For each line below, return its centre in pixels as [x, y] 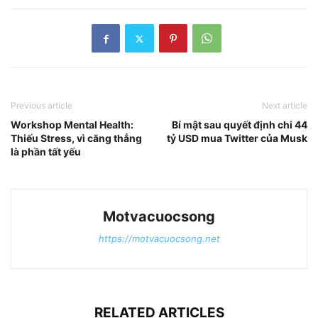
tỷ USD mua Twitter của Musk [237, 138]
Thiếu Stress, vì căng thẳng [76, 138]
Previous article [42, 106]
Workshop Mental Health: [72, 125]
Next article [285, 106]
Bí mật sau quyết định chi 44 [240, 125]
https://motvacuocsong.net [159, 239]
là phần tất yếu [47, 152]
